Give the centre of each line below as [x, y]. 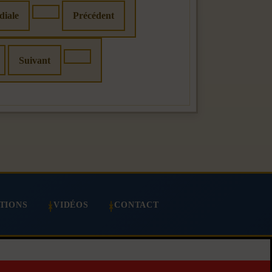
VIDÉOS [71, 204]
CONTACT [137, 204]
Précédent [93, 16]
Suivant [35, 60]
